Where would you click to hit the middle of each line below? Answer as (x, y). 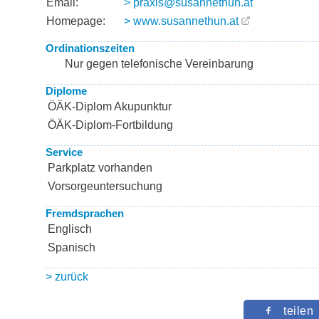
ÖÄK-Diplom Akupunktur (110, 106)
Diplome (66, 91)
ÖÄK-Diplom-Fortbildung (110, 125)
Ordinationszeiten (90, 48)
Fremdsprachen (85, 213)
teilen (298, 311)
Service (64, 152)
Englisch (70, 229)
